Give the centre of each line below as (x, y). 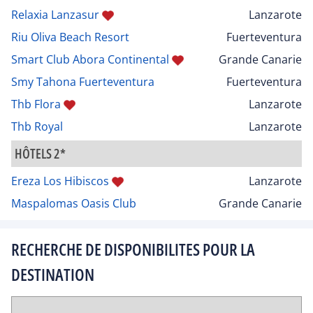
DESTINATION (53, 274)
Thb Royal (37, 126)
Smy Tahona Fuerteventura (83, 81)
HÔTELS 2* (40, 153)
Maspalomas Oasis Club (74, 203)
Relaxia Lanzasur (55, 14)
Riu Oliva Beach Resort (70, 37)
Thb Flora (36, 104)
